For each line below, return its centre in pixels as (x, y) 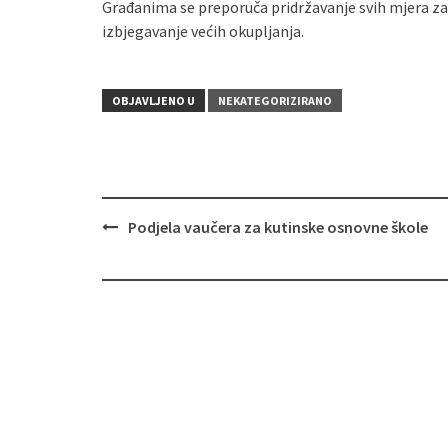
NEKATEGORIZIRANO (275, 100)
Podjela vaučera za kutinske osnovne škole (278, 227)
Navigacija (143, 246)
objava (128, 268)
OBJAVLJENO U (153, 100)
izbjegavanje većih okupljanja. (203, 31)
